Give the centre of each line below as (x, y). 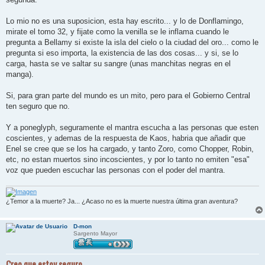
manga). (20, 74)
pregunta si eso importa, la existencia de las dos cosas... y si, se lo (122, 53)
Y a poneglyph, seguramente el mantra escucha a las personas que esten (132, 127)
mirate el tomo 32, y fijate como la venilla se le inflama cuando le (117, 31)
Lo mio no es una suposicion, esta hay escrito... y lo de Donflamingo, (125, 21)
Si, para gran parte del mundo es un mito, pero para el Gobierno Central (128, 95)
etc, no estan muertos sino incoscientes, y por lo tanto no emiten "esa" (128, 159)
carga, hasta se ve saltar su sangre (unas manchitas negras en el (118, 63)
